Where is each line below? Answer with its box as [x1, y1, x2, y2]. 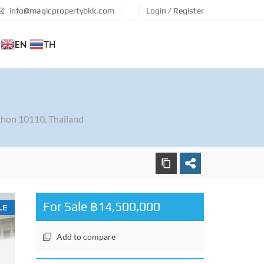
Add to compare [57, 232, 115, 242]
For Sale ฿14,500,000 [43, 199, 160, 214]
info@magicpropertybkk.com [8, 6, 114, 15]
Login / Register [146, 6, 204, 15]
